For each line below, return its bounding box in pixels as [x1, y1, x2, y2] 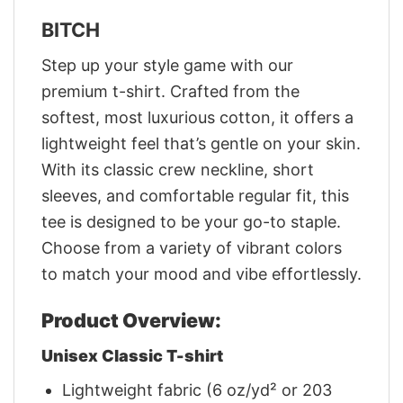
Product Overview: [41, 308, 221, 332]
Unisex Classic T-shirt [41, 345, 223, 365]
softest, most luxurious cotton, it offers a [41, 107, 354, 127]
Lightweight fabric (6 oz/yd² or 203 [62, 380, 333, 399]
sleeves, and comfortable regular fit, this [41, 185, 349, 205]
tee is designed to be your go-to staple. [41, 211, 341, 231]
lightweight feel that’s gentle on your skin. [41, 133, 361, 153]
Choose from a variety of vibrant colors [41, 237, 342, 257]
